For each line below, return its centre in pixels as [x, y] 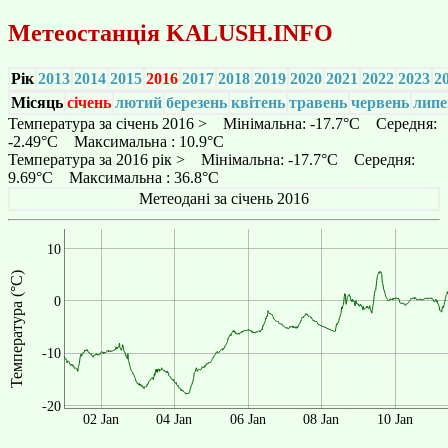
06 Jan [247, 419]
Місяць [37, 102]
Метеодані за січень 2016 [224, 198]
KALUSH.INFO [249, 32]
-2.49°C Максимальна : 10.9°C [116, 141]
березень [196, 102]
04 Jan [174, 419]
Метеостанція [87, 32]
